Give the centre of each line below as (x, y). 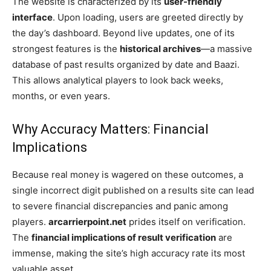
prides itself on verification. (186, 221)
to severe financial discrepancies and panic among (120, 206)
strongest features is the (66, 48)
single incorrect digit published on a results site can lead (133, 190)
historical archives (160, 48)
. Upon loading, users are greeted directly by (148, 17)
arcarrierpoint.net (87, 221)
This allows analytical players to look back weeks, (118, 80)
